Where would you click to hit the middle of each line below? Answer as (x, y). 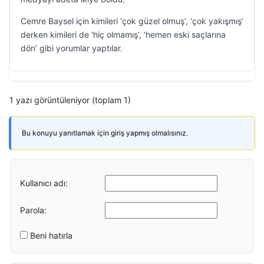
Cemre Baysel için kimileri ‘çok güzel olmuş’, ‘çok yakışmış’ (132, 21)
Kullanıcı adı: (44, 183)
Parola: (33, 210)
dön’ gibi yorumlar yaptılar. (72, 48)
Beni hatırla (51, 235)
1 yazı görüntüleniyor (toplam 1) (70, 100)
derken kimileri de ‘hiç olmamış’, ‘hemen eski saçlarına (123, 34)
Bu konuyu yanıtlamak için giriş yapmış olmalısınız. (105, 133)
